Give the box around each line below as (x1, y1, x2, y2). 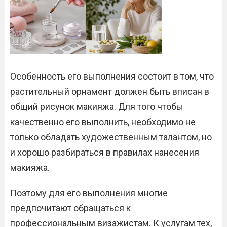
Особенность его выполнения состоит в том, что (10, 71, 214, 82)
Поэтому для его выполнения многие (10, 187, 168, 198)
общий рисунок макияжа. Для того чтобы (10, 101, 183, 112)
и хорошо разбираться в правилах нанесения (10, 147, 199, 158)
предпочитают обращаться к (10, 203, 131, 213)
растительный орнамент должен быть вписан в (10, 86, 209, 97)
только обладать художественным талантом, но (10, 132, 212, 142)
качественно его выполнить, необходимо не (10, 117, 196, 127)
